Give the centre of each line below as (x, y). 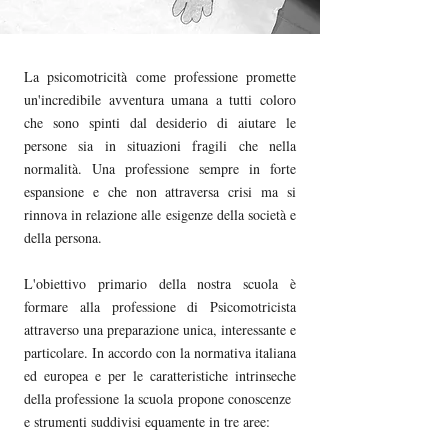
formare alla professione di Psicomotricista (160, 306)
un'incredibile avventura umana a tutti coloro (160, 99)
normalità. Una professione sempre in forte (160, 168)
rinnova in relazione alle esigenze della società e (160, 214)
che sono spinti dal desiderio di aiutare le (160, 122)
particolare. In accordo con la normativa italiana (160, 352)
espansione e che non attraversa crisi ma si (160, 191)
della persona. (63, 237)
